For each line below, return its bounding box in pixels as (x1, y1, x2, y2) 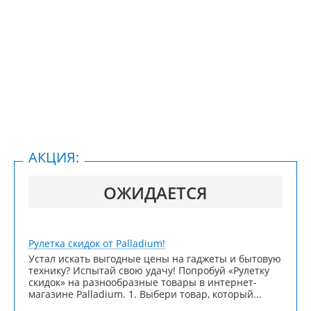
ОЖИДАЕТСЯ (103, 181, 208, 204)
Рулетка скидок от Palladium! (28, 237, 165, 250)
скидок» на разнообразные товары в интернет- (28, 276, 257, 289)
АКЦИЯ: (28, 148, 79, 167)
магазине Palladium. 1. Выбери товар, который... (28, 287, 262, 301)
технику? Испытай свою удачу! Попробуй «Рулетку (28, 264, 269, 277)
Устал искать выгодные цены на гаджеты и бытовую (28, 252, 281, 265)
